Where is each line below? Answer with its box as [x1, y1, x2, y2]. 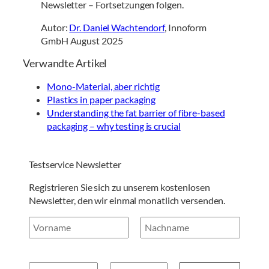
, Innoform [165, 21, 207, 33]
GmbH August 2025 [41, 34, 123, 46]
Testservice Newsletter [29, 159, 121, 171]
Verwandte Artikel [23, 57, 107, 70]
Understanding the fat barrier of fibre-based [47, 107, 225, 119]
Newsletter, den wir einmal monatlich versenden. [29, 195, 226, 207]
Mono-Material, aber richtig [47, 80, 160, 92]
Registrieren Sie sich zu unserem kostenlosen [29, 181, 210, 193]
